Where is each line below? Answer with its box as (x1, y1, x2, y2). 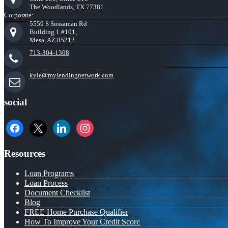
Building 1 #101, (30, 28, 77, 36)
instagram (76, 119, 107, 128)
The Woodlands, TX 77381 (30, 3, 104, 11)
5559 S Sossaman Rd (30, 20, 87, 28)
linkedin (52, 119, 78, 128)
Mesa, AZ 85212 (30, 36, 75, 44)
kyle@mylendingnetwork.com (30, 71, 113, 79)
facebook (6, 119, 35, 128)
